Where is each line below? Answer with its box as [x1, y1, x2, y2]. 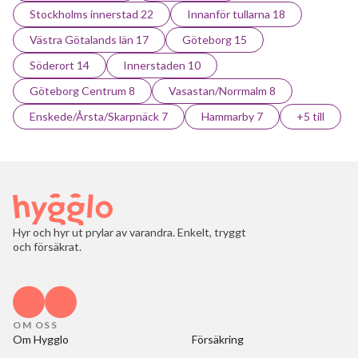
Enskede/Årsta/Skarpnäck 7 [30, 109, 168, 123]
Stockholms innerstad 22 [30, 7, 153, 21]
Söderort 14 [30, 58, 89, 72]
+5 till [296, 109, 324, 123]
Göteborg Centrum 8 [30, 84, 135, 97]
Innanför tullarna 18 [187, 7, 285, 21]
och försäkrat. [13, 240, 82, 253]
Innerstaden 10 [123, 58, 201, 72]
